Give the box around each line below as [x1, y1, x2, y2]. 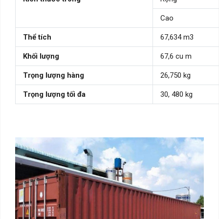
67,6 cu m [160, 51, 192, 61]
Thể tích [23, 32, 51, 42]
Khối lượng [23, 51, 59, 61]
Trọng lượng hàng [23, 70, 84, 80]
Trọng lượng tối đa [23, 89, 86, 99]
